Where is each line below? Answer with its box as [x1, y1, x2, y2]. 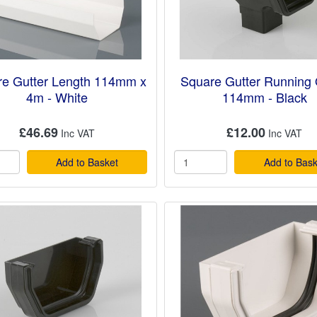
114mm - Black [221, 88, 307, 107]
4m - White [26, 88, 88, 107]
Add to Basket [56, 155, 119, 170]
